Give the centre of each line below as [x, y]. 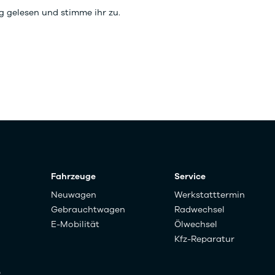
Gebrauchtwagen [88, 210]
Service [190, 177]
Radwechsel [199, 210]
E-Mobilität [75, 225]
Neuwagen [74, 195]
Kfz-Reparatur [204, 239]
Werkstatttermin [210, 195]
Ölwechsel [196, 225]
